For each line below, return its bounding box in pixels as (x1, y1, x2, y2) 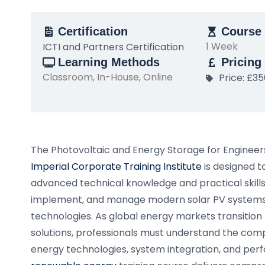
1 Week (206, 40, 238, 53)
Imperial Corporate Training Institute (31, 160, 202, 173)
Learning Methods (58, 56, 160, 69)
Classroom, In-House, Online (43, 70, 173, 84)
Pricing (221, 56, 262, 69)
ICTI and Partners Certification (43, 40, 184, 54)
